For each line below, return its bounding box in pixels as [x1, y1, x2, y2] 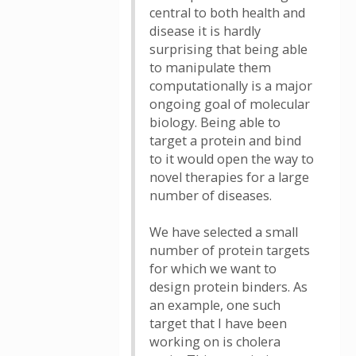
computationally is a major [149, 77, 312, 95]
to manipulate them [149, 59, 271, 76]
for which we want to [149, 260, 277, 277]
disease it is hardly [149, 22, 261, 40]
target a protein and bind [149, 132, 301, 149]
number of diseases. [149, 187, 272, 204]
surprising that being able [149, 41, 308, 58]
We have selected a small [149, 223, 298, 241]
